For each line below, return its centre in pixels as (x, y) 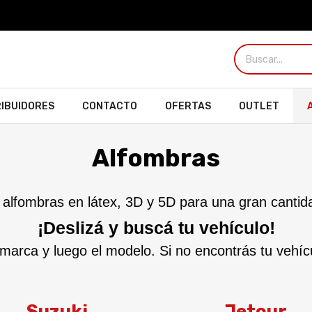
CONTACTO (110, 107)
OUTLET (259, 107)
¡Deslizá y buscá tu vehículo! (156, 228)
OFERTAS (188, 107)
